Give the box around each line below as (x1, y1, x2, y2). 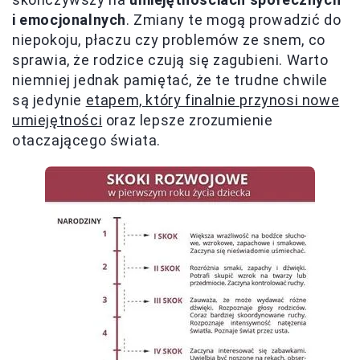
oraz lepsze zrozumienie (102, 112, 273, 129)
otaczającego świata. (12, 132, 162, 149)
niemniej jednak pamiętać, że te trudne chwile (12, 72, 329, 89)
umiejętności (12, 112, 103, 129)
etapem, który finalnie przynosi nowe (85, 92, 340, 109)
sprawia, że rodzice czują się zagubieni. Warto (12, 51, 329, 69)
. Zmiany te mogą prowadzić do (126, 11, 342, 29)
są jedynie (12, 92, 86, 109)
